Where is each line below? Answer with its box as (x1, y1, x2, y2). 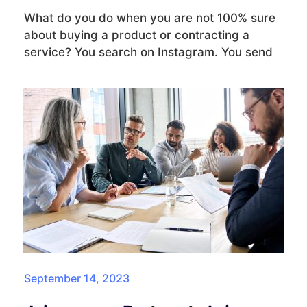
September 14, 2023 (24, 271, 130, 285)
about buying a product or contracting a (24, 27, 249, 42)
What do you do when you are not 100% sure (24, 10, 275, 25)
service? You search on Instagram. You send (24, 45, 273, 59)
